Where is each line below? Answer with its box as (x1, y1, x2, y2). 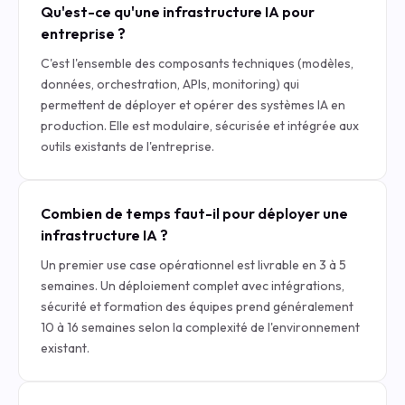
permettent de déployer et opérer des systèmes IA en (41, 97, 345, 113)
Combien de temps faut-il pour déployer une (41, 204, 348, 222)
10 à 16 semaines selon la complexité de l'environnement (41, 319, 360, 335)
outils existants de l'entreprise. (41, 138, 214, 155)
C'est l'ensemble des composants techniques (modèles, (41, 55, 353, 71)
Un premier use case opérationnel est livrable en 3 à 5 (41, 257, 346, 273)
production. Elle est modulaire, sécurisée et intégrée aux (41, 118, 359, 134)
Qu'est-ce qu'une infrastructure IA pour (41, 3, 315, 21)
